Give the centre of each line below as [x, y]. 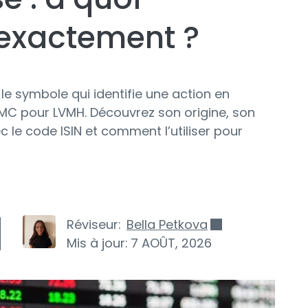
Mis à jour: [97, 243]
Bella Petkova [167, 224]
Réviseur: [94, 224]
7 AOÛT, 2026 [171, 243]
